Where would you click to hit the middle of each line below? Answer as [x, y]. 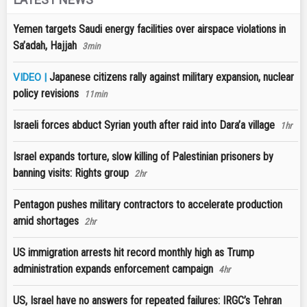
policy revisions [46, 94]
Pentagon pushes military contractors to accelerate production [148, 205]
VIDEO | [31, 78]
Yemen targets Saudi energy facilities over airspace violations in [149, 29]
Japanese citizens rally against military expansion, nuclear [172, 77]
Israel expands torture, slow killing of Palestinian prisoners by [143, 157]
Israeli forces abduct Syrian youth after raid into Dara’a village [144, 125]
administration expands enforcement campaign [113, 269]
